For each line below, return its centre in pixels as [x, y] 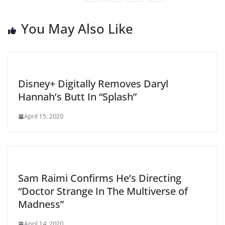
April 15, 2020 [44, 116]
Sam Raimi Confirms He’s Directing [100, 178]
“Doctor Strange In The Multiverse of [103, 191]
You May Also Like [77, 28]
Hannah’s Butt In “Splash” [77, 96]
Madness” [41, 204]
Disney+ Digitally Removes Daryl [93, 83]
